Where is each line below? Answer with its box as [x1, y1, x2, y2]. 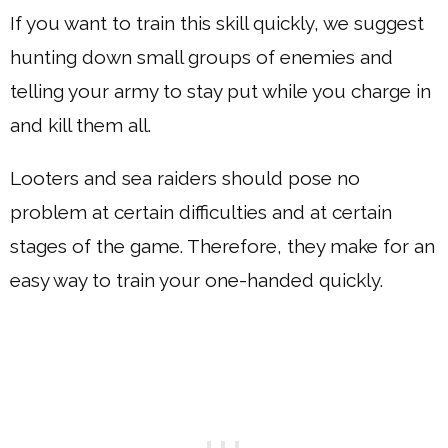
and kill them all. [10, 113, 151, 136]
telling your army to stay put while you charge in [10, 79, 431, 102]
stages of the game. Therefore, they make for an [10, 234, 435, 257]
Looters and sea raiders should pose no [10, 166, 360, 189]
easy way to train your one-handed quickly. [10, 268, 383, 291]
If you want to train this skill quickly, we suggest [10, 11, 424, 34]
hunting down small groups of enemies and [10, 45, 393, 68]
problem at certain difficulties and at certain [10, 200, 392, 223]
